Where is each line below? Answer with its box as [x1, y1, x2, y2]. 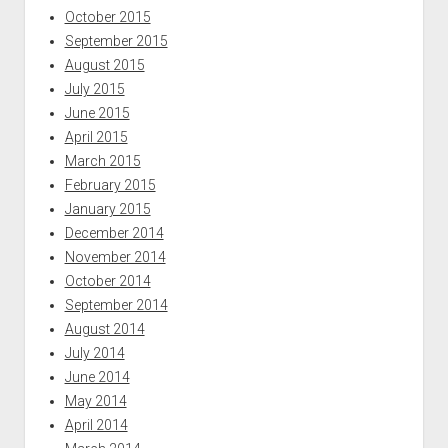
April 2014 [64, 416, 128, 433]
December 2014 [64, 224, 164, 241]
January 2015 [64, 200, 151, 217]
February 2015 [64, 176, 156, 193]
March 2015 [64, 152, 141, 169]
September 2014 [64, 296, 168, 313]
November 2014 [64, 248, 166, 265]
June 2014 [64, 368, 130, 385]
